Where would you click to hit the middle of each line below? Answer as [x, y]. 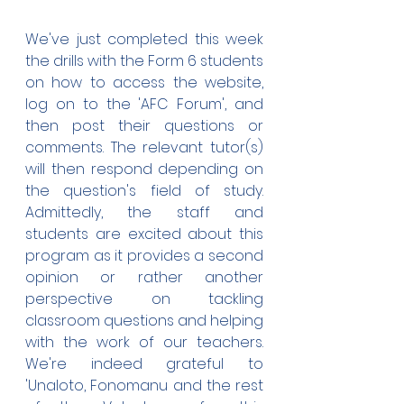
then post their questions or [144, 126]
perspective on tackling [144, 299]
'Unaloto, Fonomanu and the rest [144, 386]
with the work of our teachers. [144, 342]
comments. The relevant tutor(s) [144, 147]
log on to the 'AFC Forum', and [144, 104]
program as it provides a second [144, 256]
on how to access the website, [144, 83]
